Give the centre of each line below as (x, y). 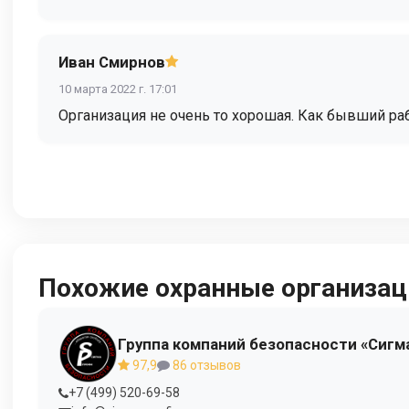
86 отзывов (205, 365)
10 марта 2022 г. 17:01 (118, 89)
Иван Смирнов (112, 63)
